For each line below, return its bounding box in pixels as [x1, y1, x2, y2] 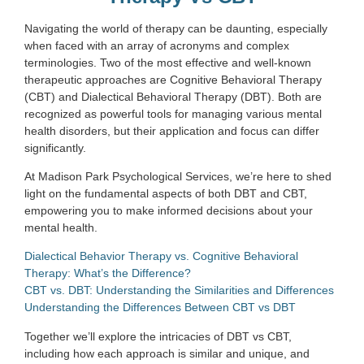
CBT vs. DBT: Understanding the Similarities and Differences [24, 284, 334, 297]
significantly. [24, 141, 86, 154]
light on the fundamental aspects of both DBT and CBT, [24, 186, 307, 200]
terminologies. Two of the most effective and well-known [24, 55, 311, 69]
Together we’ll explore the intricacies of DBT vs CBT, [24, 329, 292, 343]
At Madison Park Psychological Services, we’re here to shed [24, 169, 331, 183]
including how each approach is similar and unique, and [24, 346, 310, 360]
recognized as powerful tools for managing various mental [24, 106, 322, 120]
